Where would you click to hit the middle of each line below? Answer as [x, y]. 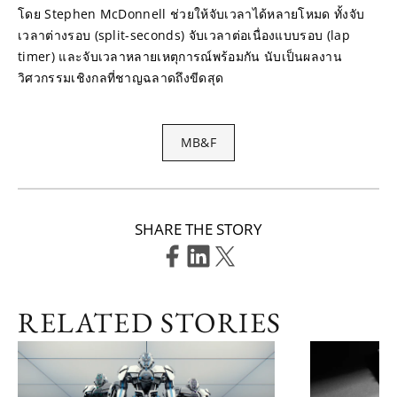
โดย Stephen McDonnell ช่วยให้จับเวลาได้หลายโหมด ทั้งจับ [191, 13]
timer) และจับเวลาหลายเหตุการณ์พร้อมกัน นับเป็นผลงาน [180, 56]
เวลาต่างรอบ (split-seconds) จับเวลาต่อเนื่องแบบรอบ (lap [184, 35]
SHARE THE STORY [198, 229]
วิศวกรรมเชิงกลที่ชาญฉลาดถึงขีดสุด [121, 77]
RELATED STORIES [150, 322]
